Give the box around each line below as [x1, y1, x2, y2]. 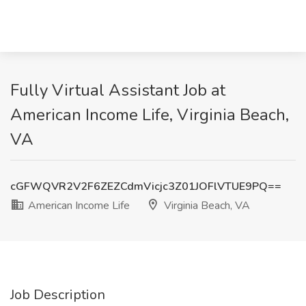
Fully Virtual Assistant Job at [10, 79, 225, 101]
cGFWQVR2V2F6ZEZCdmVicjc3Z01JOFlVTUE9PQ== [10, 179, 281, 194]
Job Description [10, 286, 105, 304]
